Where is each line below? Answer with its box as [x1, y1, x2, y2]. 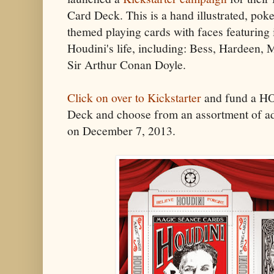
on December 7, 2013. [67, 122, 176, 139]
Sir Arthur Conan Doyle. [67, 56, 186, 73]
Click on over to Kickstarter [67, 89, 201, 106]
